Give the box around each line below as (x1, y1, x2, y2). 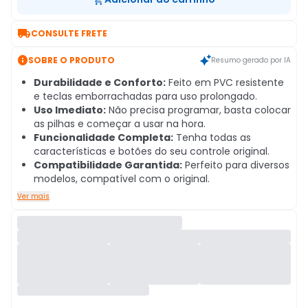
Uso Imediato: (34, 103, 106, 117)
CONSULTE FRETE (31, 27, 107, 39)
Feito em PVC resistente (166, 76, 284, 89)
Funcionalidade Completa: (34, 131, 173, 144)
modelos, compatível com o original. (34, 172, 210, 186)
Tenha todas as (173, 131, 251, 144)
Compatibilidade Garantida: (34, 158, 182, 172)
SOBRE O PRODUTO (28, 54, 115, 66)
